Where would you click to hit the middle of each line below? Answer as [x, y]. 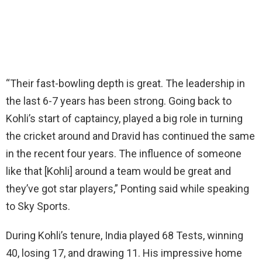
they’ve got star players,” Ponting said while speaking [127, 188]
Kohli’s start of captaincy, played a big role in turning [124, 118]
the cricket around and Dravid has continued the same [130, 136]
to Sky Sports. [38, 206]
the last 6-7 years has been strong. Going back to [119, 101]
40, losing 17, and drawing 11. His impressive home [124, 253]
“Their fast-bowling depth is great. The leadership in [125, 83]
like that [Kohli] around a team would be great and [118, 171]
